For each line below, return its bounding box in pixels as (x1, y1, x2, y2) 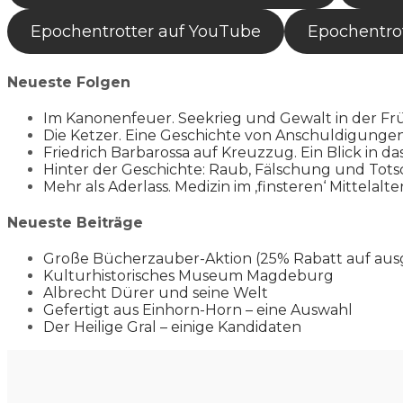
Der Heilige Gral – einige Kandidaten (43, 318, 301, 336)
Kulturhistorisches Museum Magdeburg (43, 267, 334, 285)
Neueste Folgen (7, 73, 130, 91)
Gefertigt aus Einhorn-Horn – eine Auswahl (43, 301, 353, 319)
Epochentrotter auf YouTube (30, 22, 261, 42)
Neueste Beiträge (7, 214, 143, 232)
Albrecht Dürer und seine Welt (43, 284, 268, 302)
